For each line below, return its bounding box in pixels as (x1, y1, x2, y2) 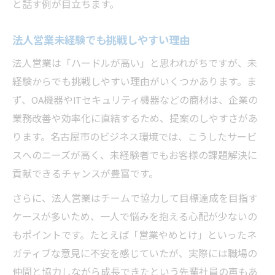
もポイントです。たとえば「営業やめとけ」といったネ (12, 227, 257, 244)
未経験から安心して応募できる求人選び (56, 4, 233, 21)
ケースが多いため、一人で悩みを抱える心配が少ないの (12, 209, 257, 226)
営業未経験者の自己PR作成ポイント (56, 25, 214, 42)
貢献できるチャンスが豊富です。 (12, 166, 158, 183)
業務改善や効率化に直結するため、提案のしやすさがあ (12, 110, 258, 128)
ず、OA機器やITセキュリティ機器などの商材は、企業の (12, 92, 258, 109)
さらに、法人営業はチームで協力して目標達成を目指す (12, 190, 258, 207)
